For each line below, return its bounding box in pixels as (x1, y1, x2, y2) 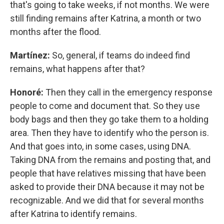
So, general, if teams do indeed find (50, 50, 190, 61)
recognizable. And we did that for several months (10, 195, 204, 206)
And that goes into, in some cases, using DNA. (10, 141, 191, 152)
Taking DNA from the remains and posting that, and (10, 154, 210, 165)
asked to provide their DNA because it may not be (10, 181, 204, 192)
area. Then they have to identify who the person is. (10, 127, 209, 138)
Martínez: (10, 50, 50, 61)
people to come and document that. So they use (10, 100, 200, 111)
